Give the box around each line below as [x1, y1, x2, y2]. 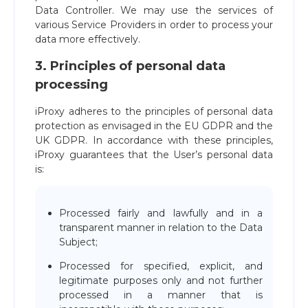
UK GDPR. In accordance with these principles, [35, 134, 273, 146]
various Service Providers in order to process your [35, 19, 273, 31]
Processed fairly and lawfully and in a [59, 207, 263, 219]
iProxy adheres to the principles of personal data [35, 105, 273, 118]
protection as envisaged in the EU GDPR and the [35, 120, 273, 132]
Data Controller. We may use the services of [35, 4, 273, 16]
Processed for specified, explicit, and [59, 260, 263, 272]
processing [35, 77, 108, 92]
